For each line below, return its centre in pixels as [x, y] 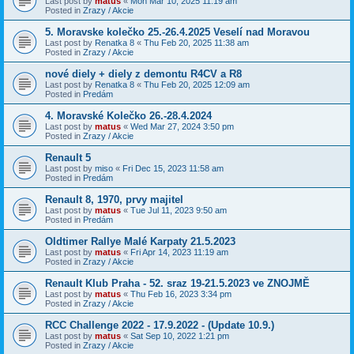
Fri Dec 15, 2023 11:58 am [173, 168]
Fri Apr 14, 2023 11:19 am [179, 252]
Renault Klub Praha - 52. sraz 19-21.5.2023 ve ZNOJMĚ [177, 283]
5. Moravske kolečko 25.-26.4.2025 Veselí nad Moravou [177, 32]
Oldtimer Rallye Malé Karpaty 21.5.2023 [140, 241]
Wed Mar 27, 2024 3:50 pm [182, 126]
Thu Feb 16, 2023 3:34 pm [181, 294]
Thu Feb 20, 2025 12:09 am [197, 84]
